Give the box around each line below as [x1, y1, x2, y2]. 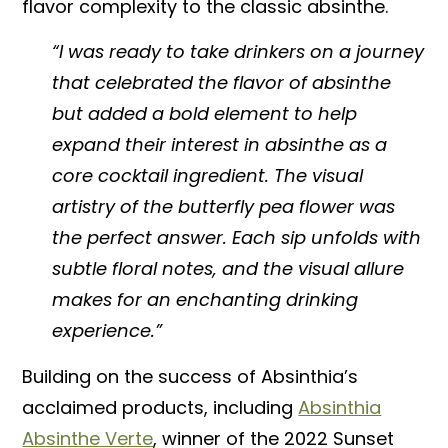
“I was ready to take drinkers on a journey [52, 39, 425, 65]
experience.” [52, 318, 163, 344]
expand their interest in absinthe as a [52, 132, 388, 158]
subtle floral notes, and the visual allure [52, 256, 405, 282]
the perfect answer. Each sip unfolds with [52, 225, 422, 251]
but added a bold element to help [52, 101, 358, 127]
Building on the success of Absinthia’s [22, 363, 359, 389]
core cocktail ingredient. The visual [52, 163, 364, 189]
